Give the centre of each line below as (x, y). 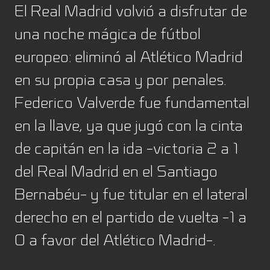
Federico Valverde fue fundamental (132, 102)
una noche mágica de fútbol (108, 34)
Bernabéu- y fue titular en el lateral (131, 194)
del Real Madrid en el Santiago (116, 171)
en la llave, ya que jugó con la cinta (129, 125)
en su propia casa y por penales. (120, 80)
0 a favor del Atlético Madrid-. (115, 240)
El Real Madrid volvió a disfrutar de (131, 11)
